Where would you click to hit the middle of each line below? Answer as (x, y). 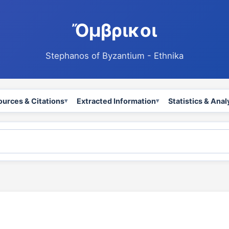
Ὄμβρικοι (114, 30)
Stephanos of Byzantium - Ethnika (114, 56)
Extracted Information (116, 101)
